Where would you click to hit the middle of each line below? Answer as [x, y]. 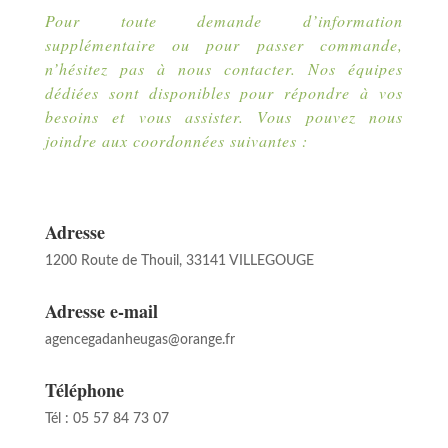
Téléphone [84, 390]
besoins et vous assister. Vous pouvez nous [224, 116]
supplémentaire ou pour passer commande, [224, 44]
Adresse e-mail [101, 311]
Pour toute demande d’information [224, 20]
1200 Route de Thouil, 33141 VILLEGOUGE [179, 261]
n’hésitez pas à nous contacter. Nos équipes [224, 68]
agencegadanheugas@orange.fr [139, 340]
